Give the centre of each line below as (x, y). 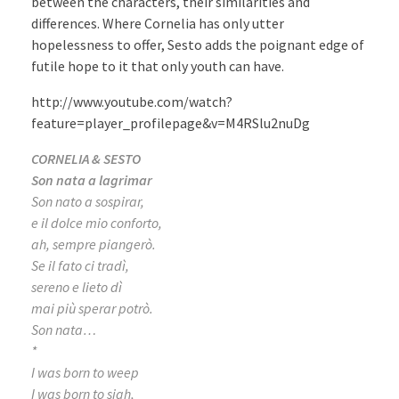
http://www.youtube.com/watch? (132, 101)
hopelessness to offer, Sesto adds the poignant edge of (198, 44)
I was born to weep (85, 372)
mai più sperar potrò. (92, 308)
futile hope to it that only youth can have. (158, 65)
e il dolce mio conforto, (97, 222)
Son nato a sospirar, (88, 201)
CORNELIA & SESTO (86, 158)
